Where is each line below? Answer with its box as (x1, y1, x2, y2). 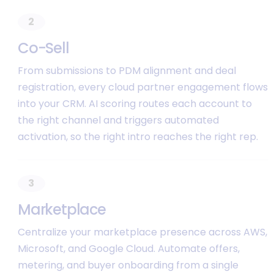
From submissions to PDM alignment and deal (17, 64, 236, 78)
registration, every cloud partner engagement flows (17, 80, 268, 95)
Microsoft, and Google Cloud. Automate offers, (17, 242, 240, 256)
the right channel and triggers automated (17, 113, 219, 128)
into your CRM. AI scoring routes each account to (17, 97, 252, 111)
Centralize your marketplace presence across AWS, (17, 225, 267, 240)
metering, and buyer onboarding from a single (17, 258, 239, 273)
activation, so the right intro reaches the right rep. (17, 130, 258, 144)
